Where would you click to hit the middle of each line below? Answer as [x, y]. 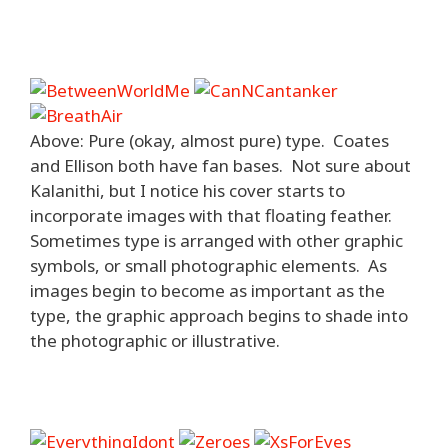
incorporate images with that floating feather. [213, 215]
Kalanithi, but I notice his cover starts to [187, 190]
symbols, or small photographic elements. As [208, 265]
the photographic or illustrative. [155, 340]
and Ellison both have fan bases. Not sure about [220, 165]
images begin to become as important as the [207, 290]
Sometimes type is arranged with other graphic [216, 240]
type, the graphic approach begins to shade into [219, 315]
